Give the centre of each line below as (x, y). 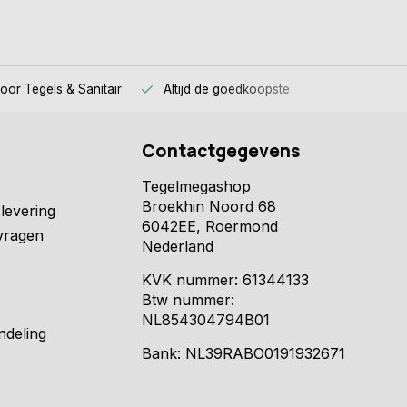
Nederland (178, 246)
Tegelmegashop (196, 186)
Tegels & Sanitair (73, 89)
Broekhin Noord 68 (209, 206)
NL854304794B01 (206, 319)
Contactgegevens (221, 150)
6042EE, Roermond (210, 226)
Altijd (179, 89)
